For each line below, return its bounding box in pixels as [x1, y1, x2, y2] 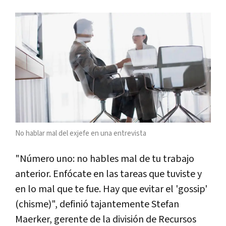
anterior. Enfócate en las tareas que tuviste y [15, 167, 202, 181]
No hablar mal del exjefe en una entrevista [15, 129, 146, 139]
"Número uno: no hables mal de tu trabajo [15, 152, 194, 166]
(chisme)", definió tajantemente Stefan [15, 198, 179, 211]
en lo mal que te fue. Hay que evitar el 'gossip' [15, 183, 207, 196]
